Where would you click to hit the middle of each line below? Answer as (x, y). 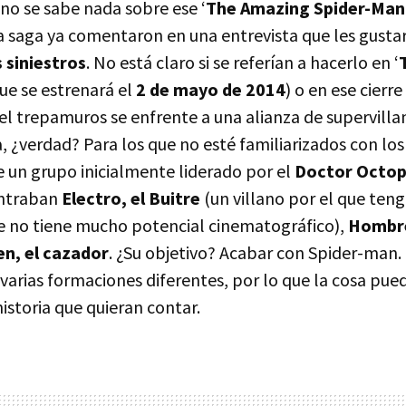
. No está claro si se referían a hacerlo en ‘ (242, 62)
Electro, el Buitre (131, 198)
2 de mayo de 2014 (211, 89)
